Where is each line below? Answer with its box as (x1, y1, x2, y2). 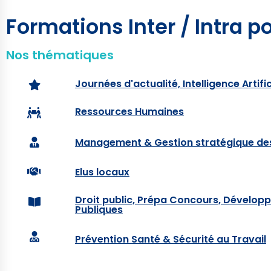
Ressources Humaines (74, 105, 184, 119)
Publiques (74, 203, 123, 217)
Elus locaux (74, 165, 129, 179)
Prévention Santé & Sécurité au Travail (74, 232, 266, 246)
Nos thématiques (6, 47, 114, 64)
